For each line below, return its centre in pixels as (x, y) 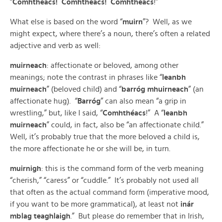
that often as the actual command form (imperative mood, (110, 192)
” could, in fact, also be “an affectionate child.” (126, 125)
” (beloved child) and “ (84, 89)
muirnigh (26, 168)
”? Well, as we (167, 22)
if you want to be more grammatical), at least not (95, 204)
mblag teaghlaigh (40, 216)
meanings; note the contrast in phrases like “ (86, 77)
